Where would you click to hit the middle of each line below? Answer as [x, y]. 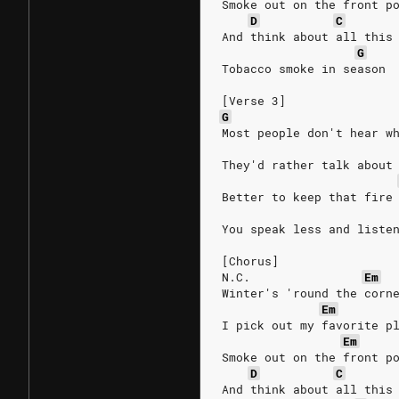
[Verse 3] [254, 101]
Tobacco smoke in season [304, 69]
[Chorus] [250, 261]
